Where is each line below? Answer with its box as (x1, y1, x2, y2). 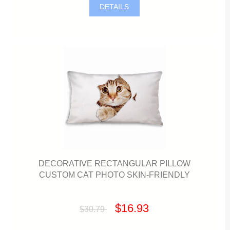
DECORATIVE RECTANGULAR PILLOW (38, 158, 190, 168)
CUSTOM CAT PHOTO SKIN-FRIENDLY (39, 169, 190, 179)
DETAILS (98, 3, 131, 11)
